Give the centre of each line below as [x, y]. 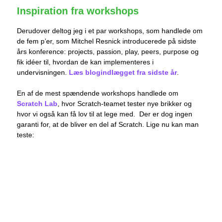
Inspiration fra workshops [78, 11]
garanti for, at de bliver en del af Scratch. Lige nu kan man [108, 125]
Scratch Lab [37, 104]
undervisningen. [43, 73]
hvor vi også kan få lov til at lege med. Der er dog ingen [105, 114]
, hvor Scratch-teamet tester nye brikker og [125, 104]
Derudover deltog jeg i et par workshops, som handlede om [110, 31]
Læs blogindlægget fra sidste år [123, 73]
